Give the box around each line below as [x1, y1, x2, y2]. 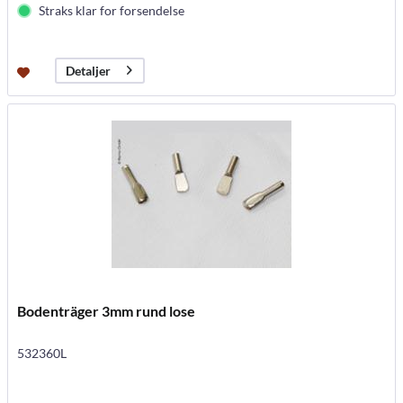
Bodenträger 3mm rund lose [17, 302, 196, 320]
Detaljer [66, 62, 112, 78]
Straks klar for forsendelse [39, 2, 185, 18]
